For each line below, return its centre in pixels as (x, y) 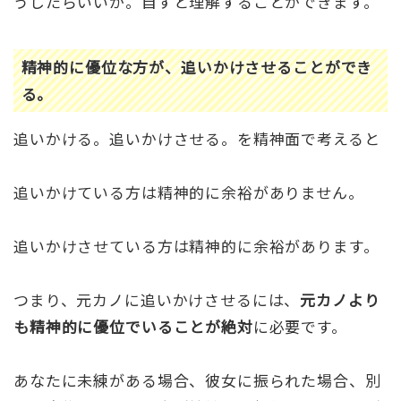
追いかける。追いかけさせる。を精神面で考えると (197, 139)
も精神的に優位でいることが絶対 (133, 327)
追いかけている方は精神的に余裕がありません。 (189, 192)
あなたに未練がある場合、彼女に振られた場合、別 (197, 380)
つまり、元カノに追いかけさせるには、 (157, 300)
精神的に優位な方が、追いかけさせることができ (197, 66)
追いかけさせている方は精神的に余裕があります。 (196, 246)
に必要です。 (300, 327)
